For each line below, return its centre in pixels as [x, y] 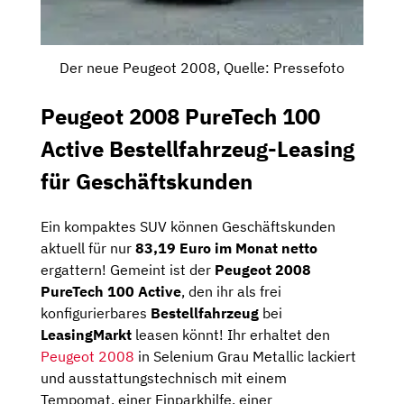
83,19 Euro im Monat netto [226, 248]
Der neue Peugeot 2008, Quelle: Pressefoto [202, 68]
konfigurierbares [96, 313]
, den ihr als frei [231, 291]
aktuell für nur [88, 248]
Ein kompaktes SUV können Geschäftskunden [188, 226]
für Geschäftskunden [147, 182]
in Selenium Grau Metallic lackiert [245, 356]
